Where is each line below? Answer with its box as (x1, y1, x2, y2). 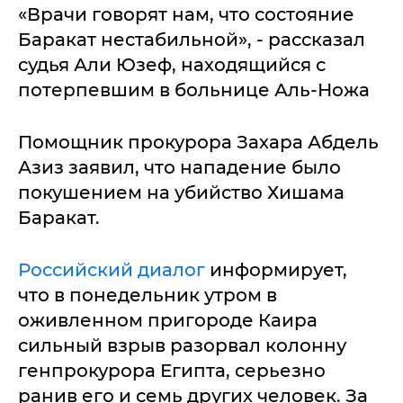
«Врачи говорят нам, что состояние (18, 4, 354, 25)
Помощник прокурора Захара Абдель (18, 131, 379, 153)
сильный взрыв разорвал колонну (18, 335, 346, 356)
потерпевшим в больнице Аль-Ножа (18, 79, 370, 101)
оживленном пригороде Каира (18, 309, 318, 331)
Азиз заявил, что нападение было (18, 157, 341, 178)
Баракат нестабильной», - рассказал (18, 29, 365, 50)
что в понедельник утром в (18, 284, 277, 306)
